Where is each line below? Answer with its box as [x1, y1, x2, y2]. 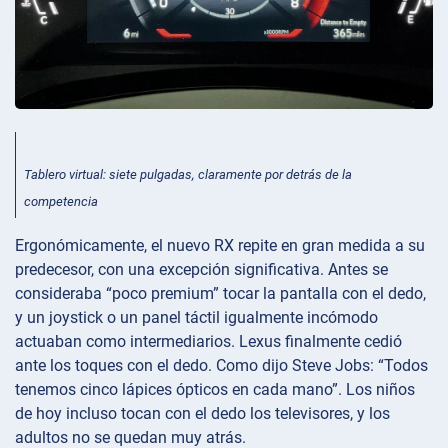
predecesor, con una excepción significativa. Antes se [15, 260, 388, 280]
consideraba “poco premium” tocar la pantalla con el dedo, [15, 284, 426, 304]
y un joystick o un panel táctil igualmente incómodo [15, 308, 378, 328]
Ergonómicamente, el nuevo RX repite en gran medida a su [15, 236, 425, 256]
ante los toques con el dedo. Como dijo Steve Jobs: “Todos [15, 356, 428, 376]
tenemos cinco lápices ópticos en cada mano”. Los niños [15, 380, 415, 400]
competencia [24, 194, 98, 210]
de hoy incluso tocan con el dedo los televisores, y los [15, 404, 390, 424]
